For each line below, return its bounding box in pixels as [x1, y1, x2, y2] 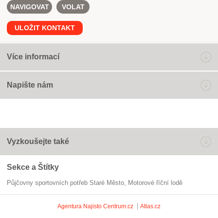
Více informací [7, 53, 59, 61]
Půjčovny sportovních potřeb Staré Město [11, 179, 124, 186]
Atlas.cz [140, 203, 161, 210]
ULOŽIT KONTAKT [15, 24, 75, 32]
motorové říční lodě [133, 179, 182, 186]
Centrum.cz [103, 203, 133, 210]
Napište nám [7, 81, 53, 89]
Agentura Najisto [57, 203, 102, 210]
